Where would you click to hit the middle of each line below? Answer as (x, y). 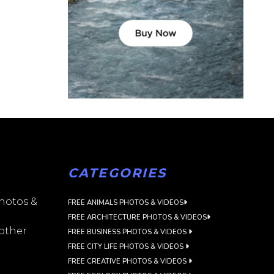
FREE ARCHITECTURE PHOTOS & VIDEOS (138, 218)
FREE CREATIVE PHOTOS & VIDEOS (128, 262)
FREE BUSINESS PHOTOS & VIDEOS (128, 232)
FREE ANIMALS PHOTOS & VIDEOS (126, 203)
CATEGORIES (117, 173)
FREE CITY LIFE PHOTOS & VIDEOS (127, 247)
